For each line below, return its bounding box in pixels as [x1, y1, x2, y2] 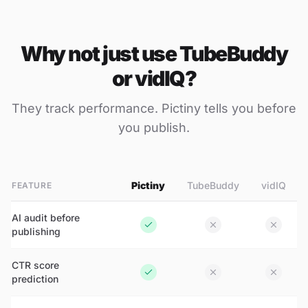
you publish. [118, 120, 190, 135]
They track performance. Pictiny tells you [12, 100, 257, 115]
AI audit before [12, 211, 80, 223]
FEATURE [12, 179, 52, 190]
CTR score [12, 258, 59, 271]
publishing [12, 225, 60, 237]
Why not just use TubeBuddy [21, 41, 287, 66]
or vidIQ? [111, 65, 197, 91]
